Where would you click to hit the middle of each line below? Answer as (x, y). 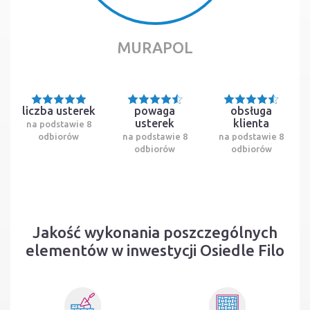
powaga (155, 110)
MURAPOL (155, 47)
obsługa (252, 110)
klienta (252, 123)
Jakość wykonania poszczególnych (155, 232)
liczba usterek (58, 110)
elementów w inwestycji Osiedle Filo (155, 250)
